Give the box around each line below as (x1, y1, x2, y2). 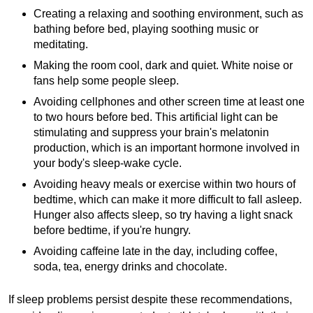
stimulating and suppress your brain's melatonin (34, 126, 269, 139)
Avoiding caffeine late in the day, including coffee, (34, 245, 277, 258)
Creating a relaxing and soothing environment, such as (34, 8, 303, 20)
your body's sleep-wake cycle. (34, 157, 182, 170)
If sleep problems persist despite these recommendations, (8, 293, 292, 306)
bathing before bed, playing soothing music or (34, 23, 259, 36)
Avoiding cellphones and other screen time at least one (34, 96, 305, 108)
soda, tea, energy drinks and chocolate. (34, 261, 227, 273)
